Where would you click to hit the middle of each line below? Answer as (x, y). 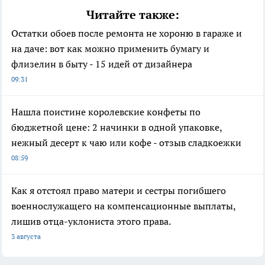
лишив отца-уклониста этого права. (91, 222)
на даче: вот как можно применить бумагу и (110, 49)
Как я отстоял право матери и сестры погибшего (119, 191)
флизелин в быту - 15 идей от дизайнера (102, 64)
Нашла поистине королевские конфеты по (106, 112)
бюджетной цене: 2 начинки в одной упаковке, (117, 127)
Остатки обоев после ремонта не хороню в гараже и (127, 33)
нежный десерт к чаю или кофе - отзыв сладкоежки (126, 143)
